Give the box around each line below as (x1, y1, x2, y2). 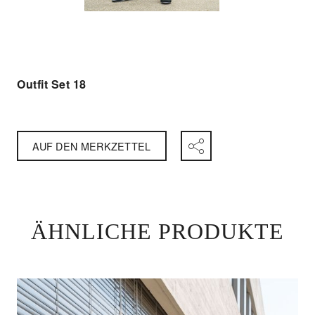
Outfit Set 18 (17, 75, 86, 92)
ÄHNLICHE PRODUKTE (31, 218, 284, 244)
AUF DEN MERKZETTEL (32, 138, 151, 153)
